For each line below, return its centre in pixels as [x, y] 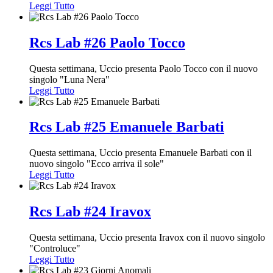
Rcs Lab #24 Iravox [90, 212]
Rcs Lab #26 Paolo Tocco [107, 42]
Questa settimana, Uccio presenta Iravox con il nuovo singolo [147, 238]
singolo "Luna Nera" [69, 79]
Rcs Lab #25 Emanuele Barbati [127, 127]
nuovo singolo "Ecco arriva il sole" [97, 164]
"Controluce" [55, 249]
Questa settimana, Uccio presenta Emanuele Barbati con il [140, 153]
